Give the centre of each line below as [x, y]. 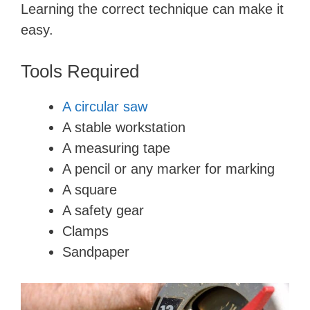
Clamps [85, 231]
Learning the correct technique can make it [152, 9]
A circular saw [105, 107]
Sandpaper [96, 252]
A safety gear [103, 210]
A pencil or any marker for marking [168, 169]
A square [90, 190]
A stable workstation [124, 127]
